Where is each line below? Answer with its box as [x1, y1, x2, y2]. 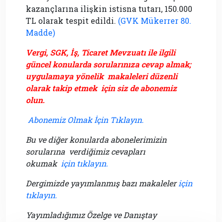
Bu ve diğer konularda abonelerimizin [26, 134, 166, 145]
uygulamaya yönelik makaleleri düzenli [26, 71, 177, 82]
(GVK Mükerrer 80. [118, 15, 191, 26]
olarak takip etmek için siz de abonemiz [26, 83, 177, 94]
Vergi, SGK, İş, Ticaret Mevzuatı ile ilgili [26, 47, 175, 58]
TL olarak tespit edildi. [26, 15, 118, 26]
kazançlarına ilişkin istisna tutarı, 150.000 [26, 3, 192, 14]
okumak [26, 158, 59, 169]
